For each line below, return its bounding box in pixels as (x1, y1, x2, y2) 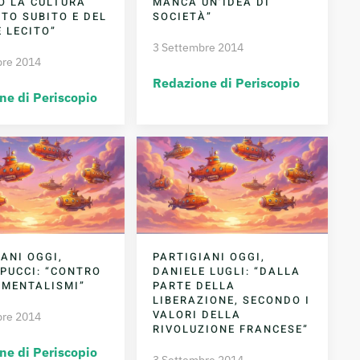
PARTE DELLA (153, 277, 236, 293)
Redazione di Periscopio (153, 75, 301, 92)
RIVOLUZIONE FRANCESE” (153, 321, 309, 337)
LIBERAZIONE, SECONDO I (153, 292, 311, 308)
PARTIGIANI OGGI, (153, 248, 266, 264)
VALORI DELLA (153, 306, 242, 322)
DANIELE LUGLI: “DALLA (153, 263, 301, 279)
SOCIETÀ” (153, 9, 213, 25)
